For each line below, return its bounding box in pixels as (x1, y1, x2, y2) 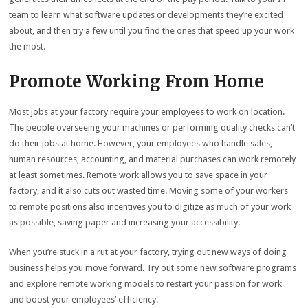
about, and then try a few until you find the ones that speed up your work (9, 25, 295, 36)
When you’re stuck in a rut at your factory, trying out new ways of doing (9, 247, 287, 257)
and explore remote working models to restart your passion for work (9, 278, 283, 289)
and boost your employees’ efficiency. (9, 294, 159, 305)
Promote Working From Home (9, 71, 265, 92)
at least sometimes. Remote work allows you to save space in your (9, 170, 268, 180)
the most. (9, 41, 46, 52)
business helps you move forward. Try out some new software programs (9, 263, 297, 273)
